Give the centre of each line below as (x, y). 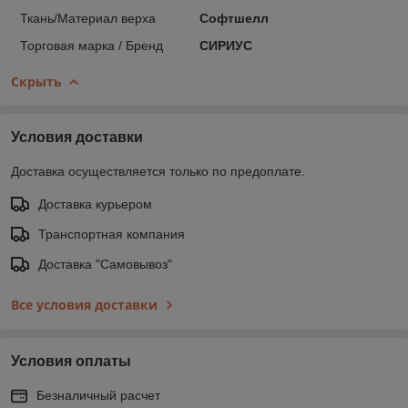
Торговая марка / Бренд (92, 45)
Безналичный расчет (98, 395)
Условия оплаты (71, 361)
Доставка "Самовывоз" (105, 264)
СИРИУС (225, 45)
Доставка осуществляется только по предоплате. (158, 171)
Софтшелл (234, 18)
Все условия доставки (84, 304)
